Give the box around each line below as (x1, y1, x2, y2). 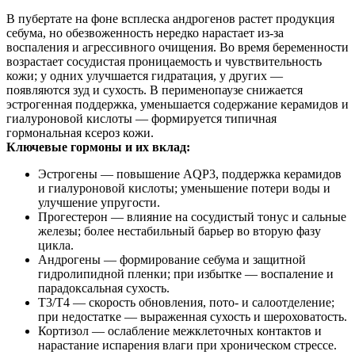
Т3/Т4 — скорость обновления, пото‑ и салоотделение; (38, 296, 334, 310)
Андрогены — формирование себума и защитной (38, 253, 306, 267)
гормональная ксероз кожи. (6, 126, 154, 140)
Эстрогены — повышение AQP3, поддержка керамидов (38, 167, 342, 181)
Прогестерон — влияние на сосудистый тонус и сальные (38, 210, 346, 224)
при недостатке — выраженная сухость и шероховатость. (38, 310, 347, 324)
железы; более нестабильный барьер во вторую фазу (38, 224, 321, 239)
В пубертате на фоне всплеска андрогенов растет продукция (6, 12, 334, 26)
